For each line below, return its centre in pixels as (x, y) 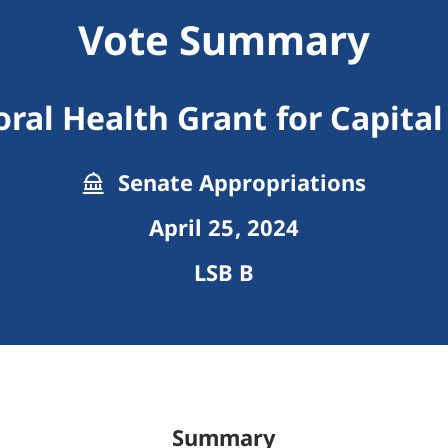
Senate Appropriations (239, 182)
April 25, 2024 (224, 227)
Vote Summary (224, 40)
